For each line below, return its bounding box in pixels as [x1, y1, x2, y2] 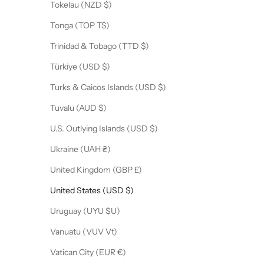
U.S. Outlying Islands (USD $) [150, 123, 158, 134]
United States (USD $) [126, 185, 134, 196]
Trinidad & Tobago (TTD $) [141, 41, 149, 52]
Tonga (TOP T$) [97, 20, 110, 31]
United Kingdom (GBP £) [134, 164, 142, 176]
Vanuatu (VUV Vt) [105, 226, 117, 237]
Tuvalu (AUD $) [98, 103, 107, 114]
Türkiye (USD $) [102, 61, 110, 72]
